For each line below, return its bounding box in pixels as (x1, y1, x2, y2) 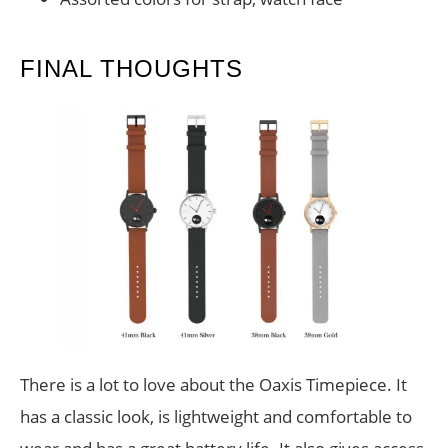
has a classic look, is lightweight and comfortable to (20, 405, 412, 429)
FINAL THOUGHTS (20, 55, 243, 83)
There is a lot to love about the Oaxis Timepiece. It (20, 373, 407, 397)
